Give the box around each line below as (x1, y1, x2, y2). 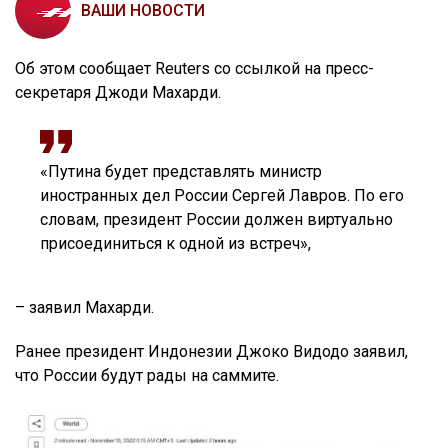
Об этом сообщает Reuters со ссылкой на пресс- (15, 58, 374, 78)
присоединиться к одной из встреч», (40, 233, 311, 253)
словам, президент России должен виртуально (40, 209, 393, 229)
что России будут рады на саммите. (15, 365, 279, 385)
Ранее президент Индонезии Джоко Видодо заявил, (15, 341, 408, 361)
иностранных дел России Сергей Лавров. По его (40, 185, 404, 205)
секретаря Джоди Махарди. (15, 82, 221, 102)
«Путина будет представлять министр (40, 161, 322, 181)
